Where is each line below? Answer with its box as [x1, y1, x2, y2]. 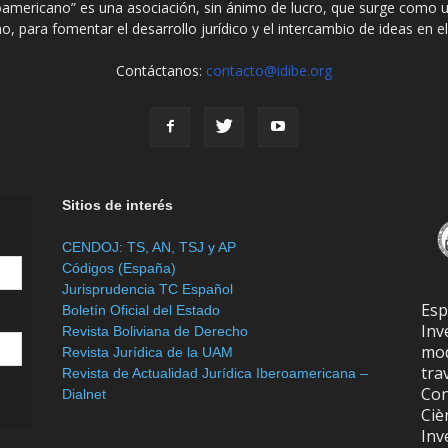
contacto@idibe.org [205, 61, 332, 80]
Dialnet [61, 386, 106, 402]
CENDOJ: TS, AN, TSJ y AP [61, 239, 236, 255]
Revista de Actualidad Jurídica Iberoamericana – [61, 365, 368, 381]
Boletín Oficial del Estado [61, 302, 220, 318]
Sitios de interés [61, 197, 173, 213]
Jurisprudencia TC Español [61, 281, 233, 297]
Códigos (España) [61, 260, 176, 276]
